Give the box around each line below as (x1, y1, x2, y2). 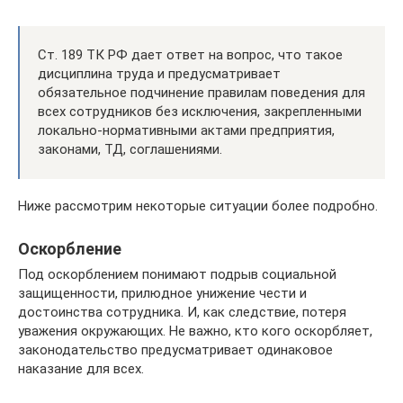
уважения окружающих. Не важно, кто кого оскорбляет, (18, 322, 372, 339)
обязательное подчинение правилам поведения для (38, 84, 365, 101)
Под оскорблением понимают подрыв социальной (18, 265, 336, 282)
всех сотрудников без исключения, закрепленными (38, 103, 362, 120)
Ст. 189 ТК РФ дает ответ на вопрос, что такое (38, 46, 343, 63)
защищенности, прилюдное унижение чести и (18, 284, 307, 301)
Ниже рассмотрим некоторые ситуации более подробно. (18, 197, 378, 214)
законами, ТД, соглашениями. (38, 140, 222, 157)
